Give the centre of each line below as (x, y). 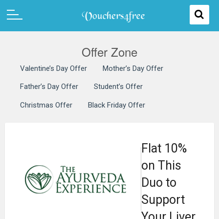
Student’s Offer (118, 87)
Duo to (159, 182)
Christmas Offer (46, 105)
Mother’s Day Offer (133, 68)
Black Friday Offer (117, 105)
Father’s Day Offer (49, 87)
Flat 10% (164, 148)
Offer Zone (109, 51)
